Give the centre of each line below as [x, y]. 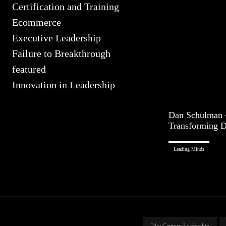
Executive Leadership [56, 38]
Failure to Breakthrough [61, 53]
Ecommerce [37, 22]
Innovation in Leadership [64, 85]
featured [29, 69]
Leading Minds [189, 149]
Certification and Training [66, 7]
